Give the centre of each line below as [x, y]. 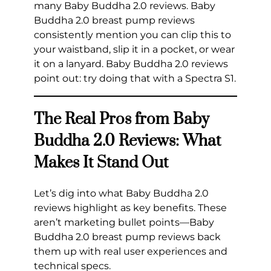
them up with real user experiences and [131, 251]
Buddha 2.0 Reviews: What [127, 141]
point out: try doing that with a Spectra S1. [135, 78]
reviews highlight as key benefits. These [130, 207]
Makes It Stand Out [101, 163]
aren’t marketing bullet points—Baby [124, 222]
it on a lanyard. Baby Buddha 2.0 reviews [131, 64]
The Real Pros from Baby [122, 119]
